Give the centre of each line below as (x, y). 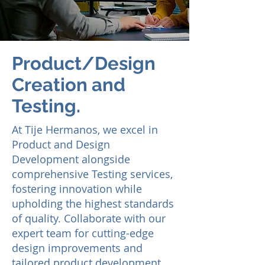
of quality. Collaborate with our (89, 218)
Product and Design (61, 144)
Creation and (69, 85)
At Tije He (35, 130)
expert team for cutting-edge (83, 233)
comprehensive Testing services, (92, 174)
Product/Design (84, 63)
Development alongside (71, 159)
